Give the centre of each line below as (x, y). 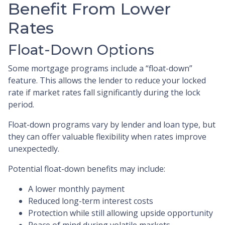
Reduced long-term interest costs (91, 201)
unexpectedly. (34, 148)
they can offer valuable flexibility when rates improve (107, 136)
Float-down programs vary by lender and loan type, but (112, 124)
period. (21, 104)
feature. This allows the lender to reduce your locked (107, 80)
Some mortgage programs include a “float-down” (100, 68)
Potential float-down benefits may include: (87, 168)
